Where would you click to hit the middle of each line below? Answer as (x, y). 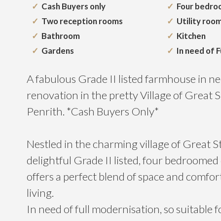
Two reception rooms (82, 21)
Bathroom (60, 36)
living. (40, 193)
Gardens (57, 51)
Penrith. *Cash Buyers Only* (92, 111)
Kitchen (191, 36)
